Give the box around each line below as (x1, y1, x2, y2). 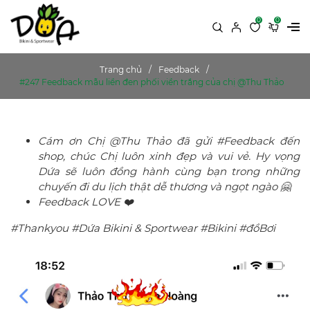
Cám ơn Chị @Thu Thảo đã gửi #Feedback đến (38, 134, 300, 148)
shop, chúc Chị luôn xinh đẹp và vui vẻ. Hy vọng (38, 149, 300, 163)
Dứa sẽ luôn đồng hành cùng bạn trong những (38, 165, 300, 179)
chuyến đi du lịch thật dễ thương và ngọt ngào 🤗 (38, 180, 291, 194)
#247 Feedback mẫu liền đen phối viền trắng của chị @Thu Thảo (19, 77, 284, 88)
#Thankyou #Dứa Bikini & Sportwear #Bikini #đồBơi (10, 221, 275, 235)
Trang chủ (99, 64, 142, 75)
